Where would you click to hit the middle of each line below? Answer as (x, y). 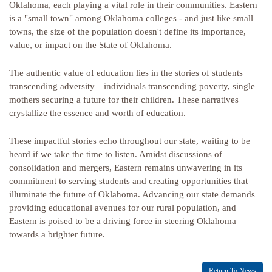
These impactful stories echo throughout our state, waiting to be (130, 141)
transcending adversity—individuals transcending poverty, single (132, 87)
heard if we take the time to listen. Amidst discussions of (116, 155)
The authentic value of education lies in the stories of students (126, 73)
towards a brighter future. (57, 235)
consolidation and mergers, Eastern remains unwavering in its (126, 168)
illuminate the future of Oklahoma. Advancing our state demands (132, 195)
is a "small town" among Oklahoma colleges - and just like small (131, 19)
